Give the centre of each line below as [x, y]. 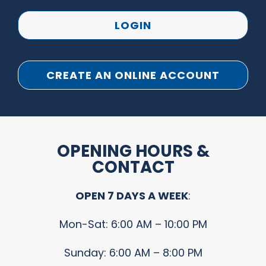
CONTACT [133, 167]
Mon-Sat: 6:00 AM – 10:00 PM [133, 224]
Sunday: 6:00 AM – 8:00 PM [133, 252]
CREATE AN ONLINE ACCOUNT [133, 75]
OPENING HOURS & [133, 151]
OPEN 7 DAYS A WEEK [132, 195]
